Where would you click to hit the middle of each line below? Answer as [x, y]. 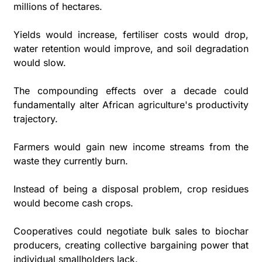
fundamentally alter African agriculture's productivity [131, 104]
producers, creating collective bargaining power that [131, 245]
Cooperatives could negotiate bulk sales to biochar [131, 231]
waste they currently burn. [72, 161]
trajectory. [36, 118]
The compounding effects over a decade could [131, 90]
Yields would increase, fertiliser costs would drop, [131, 34]
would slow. [41, 62]
